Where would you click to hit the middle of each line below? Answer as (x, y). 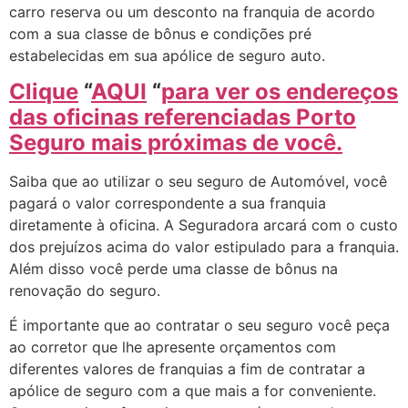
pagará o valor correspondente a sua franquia (168, 203)
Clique (44, 91)
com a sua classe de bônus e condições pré (160, 33)
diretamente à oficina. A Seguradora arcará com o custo (204, 224)
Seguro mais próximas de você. (176, 142)
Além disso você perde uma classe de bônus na (173, 268)
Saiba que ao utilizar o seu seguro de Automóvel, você (198, 181)
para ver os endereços (280, 91)
